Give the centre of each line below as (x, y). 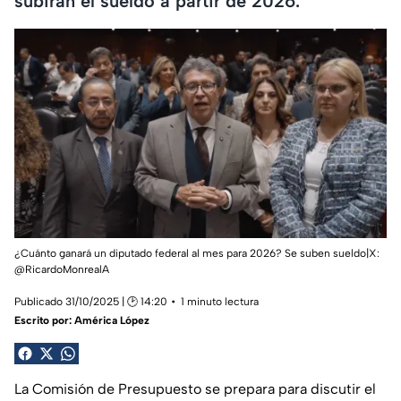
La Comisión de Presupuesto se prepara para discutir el (195, 389)
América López (112, 321)
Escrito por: (44, 321)
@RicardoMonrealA (62, 270)
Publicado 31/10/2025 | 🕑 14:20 (91, 302)
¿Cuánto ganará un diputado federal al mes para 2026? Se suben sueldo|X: (197, 254)
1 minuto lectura (220, 302)
